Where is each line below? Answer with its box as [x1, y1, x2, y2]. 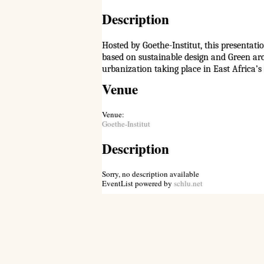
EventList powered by [101, 178, 174, 189]
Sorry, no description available [101, 169, 199, 179]
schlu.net [173, 178, 203, 189]
